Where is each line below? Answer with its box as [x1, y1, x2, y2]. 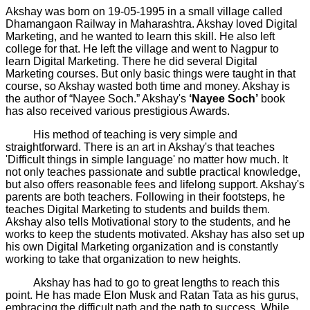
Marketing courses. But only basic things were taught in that [6, 68, 295, 80]
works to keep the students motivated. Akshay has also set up [6, 228, 304, 241]
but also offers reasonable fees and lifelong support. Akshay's [6, 179, 304, 191]
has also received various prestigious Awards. [6, 105, 230, 118]
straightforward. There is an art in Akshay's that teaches [6, 141, 275, 154]
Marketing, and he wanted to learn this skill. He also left [6, 30, 275, 43]
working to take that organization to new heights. [6, 253, 241, 266]
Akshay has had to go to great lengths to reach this [6, 277, 280, 289]
